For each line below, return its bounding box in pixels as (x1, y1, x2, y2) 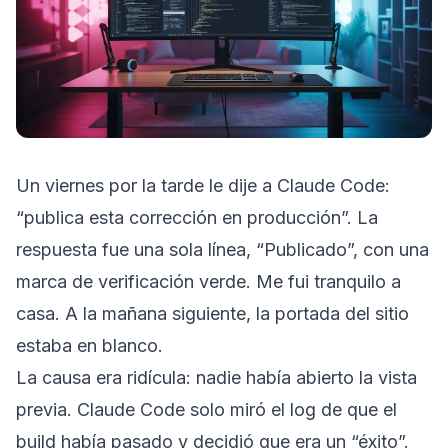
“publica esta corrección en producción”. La (16, 206, 378, 228)
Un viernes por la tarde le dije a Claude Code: (16, 174, 390, 196)
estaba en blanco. (16, 334, 163, 356)
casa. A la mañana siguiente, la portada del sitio (16, 302, 409, 324)
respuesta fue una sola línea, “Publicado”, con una (16, 238, 429, 260)
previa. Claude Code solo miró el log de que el (16, 398, 397, 420)
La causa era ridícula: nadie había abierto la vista (16, 366, 417, 388)
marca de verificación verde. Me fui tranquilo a (16, 270, 401, 292)
